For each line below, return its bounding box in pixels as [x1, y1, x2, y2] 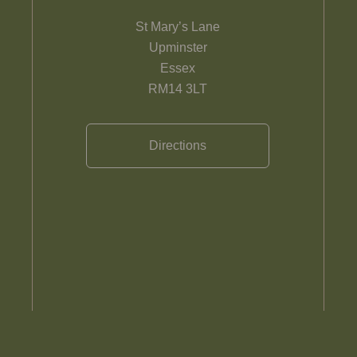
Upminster [148, 41, 207, 54]
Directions [149, 139, 207, 152]
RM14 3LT [148, 82, 208, 96]
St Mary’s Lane [135, 20, 221, 33]
